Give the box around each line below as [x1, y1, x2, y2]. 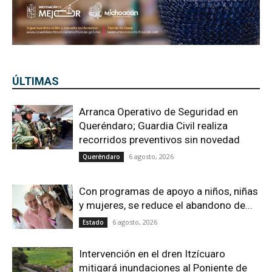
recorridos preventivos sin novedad [79, 134, 240, 146]
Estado [83, 218, 104, 227]
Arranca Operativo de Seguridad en [79, 106, 238, 118]
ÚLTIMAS [12, 75, 59, 88]
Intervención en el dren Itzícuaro [79, 248, 225, 260]
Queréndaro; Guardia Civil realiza [79, 120, 228, 132]
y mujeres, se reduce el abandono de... [79, 199, 253, 212]
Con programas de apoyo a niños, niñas [79, 185, 258, 198]
